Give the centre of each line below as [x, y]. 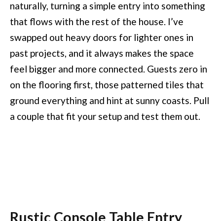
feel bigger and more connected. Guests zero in [109, 69]
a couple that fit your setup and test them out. [105, 116]
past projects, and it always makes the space [102, 53]
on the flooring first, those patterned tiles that [107, 84]
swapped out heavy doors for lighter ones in [102, 37]
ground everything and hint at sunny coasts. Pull [110, 100]
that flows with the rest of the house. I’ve [97, 21]
